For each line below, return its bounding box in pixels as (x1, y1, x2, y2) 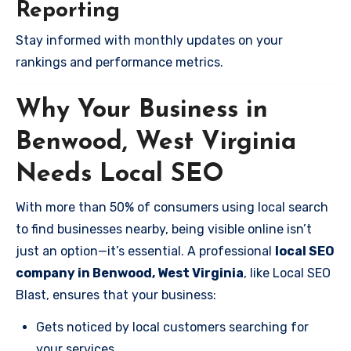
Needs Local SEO (16, 162, 224, 187)
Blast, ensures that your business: (16, 287, 216, 302)
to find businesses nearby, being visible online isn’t (16, 221, 312, 237)
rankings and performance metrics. (16, 55, 223, 70)
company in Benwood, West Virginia (16, 265, 244, 280)
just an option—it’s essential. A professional (16, 243, 275, 259)
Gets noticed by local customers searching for (36, 319, 309, 335)
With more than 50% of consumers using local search (16, 199, 328, 215)
